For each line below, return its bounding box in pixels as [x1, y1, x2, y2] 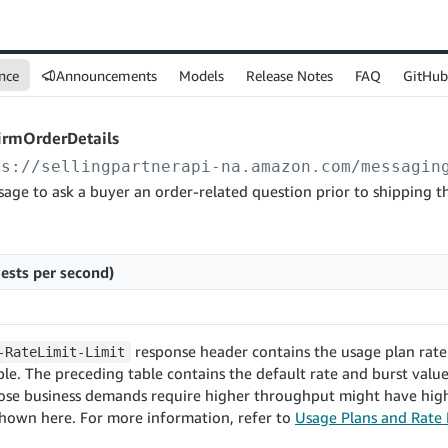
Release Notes [246, 66, 333, 84]
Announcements [56, 66, 157, 84]
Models [179, 66, 224, 84]
